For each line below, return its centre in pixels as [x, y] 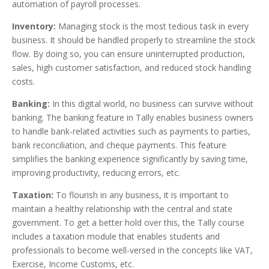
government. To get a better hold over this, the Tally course [128, 223]
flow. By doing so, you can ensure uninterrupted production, [128, 54]
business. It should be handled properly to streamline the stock [134, 40]
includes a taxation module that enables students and [116, 237]
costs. [23, 82]
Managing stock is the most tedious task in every [153, 26]
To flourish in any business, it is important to [141, 195]
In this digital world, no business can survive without [153, 104]
